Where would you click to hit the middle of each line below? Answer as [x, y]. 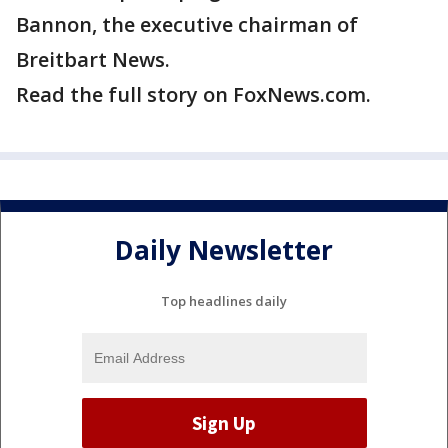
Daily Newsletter [224, 249]
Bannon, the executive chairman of [187, 25]
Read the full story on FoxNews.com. [193, 95]
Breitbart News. [93, 60]
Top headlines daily [224, 301]
